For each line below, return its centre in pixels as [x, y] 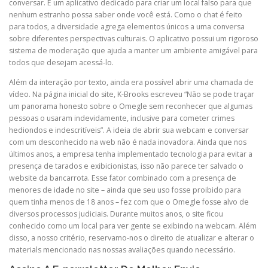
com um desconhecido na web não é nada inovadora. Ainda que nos [128, 142]
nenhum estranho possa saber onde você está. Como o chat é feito [126, 15]
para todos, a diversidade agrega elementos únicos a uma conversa [127, 27]
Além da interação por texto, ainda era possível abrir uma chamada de [131, 83]
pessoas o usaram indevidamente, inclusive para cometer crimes [122, 118]
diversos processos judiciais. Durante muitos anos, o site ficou [116, 214]
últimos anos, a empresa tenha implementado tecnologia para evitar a [131, 154]
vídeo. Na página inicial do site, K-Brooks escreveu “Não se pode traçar [132, 95]
